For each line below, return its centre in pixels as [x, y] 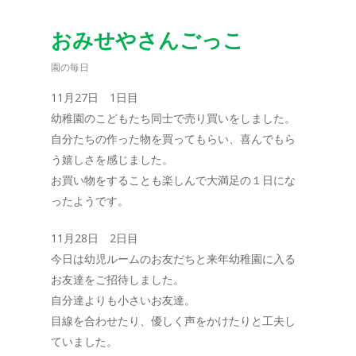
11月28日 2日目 [95, 238]
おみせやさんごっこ [147, 40]
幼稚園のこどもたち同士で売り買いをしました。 [173, 118]
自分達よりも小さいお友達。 [123, 300]
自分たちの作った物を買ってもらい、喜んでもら [173, 139]
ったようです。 [90, 201]
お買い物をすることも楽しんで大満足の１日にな [173, 180]
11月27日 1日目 [95, 97]
